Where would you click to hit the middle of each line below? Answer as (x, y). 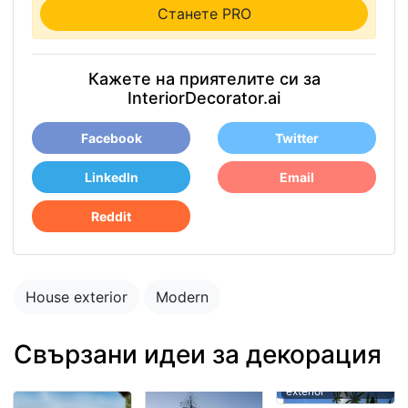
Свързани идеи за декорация (198, 354)
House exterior (76, 297)
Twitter (297, 138)
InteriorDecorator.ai (204, 98)
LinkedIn (111, 177)
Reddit (111, 216)
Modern (182, 297)
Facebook (111, 138)
